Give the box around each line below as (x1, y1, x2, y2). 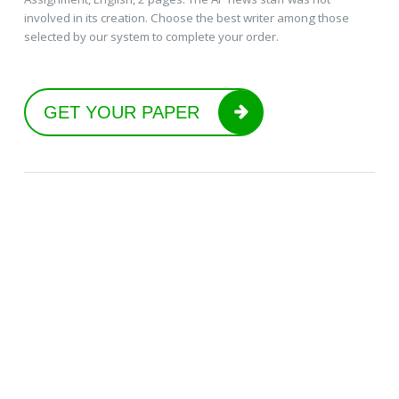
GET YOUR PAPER (43, 102, 199, 123)
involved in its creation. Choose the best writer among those (23, 9, 349, 26)
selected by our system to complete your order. (23, 28, 279, 45)
